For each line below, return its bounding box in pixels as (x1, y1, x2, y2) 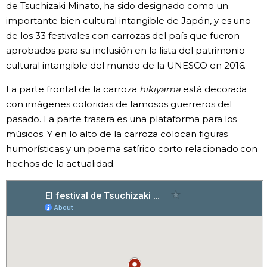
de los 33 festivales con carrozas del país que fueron (6, 29, 240, 41)
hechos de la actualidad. (6, 157, 115, 169)
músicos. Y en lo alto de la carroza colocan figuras (6, 128, 228, 139)
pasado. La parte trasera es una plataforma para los (6, 113, 237, 125)
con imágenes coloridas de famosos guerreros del (6, 98, 232, 110)
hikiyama (139, 83, 181, 95)
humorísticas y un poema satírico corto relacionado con (6, 142, 258, 154)
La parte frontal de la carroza (6, 83, 139, 95)
